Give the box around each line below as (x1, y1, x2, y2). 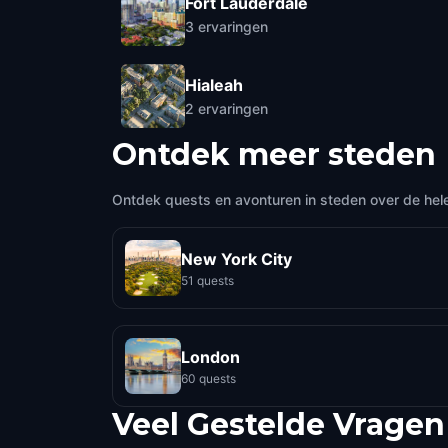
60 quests (181, 370, 236, 386)
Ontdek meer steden (112, 136, 436, 173)
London (181, 346, 240, 367)
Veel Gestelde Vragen (112, 406, 445, 443)
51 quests (181, 272, 234, 288)
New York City (181, 248, 292, 269)
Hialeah (185, 74, 243, 95)
